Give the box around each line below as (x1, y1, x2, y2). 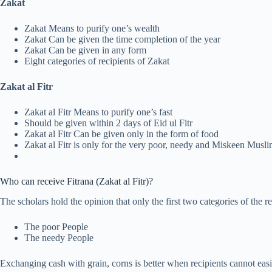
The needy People (24, 232, 93, 243)
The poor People (24, 221, 88, 232)
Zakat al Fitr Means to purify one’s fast (24, 107, 172, 118)
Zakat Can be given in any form (24, 45, 146, 56)
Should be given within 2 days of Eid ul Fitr (24, 118, 192, 129)
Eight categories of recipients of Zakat (24, 56, 169, 67)
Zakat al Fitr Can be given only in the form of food (24, 129, 219, 140)
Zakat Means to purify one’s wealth (24, 23, 160, 34)
